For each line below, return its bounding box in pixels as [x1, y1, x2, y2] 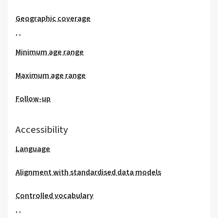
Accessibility [16, 123, 68, 137]
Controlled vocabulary [16, 190, 93, 201]
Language [16, 144, 50, 154]
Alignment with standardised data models [16, 167, 161, 178]
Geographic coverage [16, 13, 91, 24]
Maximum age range [16, 70, 86, 81]
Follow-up [16, 93, 51, 104]
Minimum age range [16, 47, 84, 57]
